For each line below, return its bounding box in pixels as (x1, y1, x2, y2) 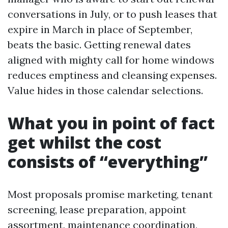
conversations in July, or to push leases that (8, 8, 217, 20)
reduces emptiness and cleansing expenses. (8, 69, 217, 81)
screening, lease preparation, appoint (8, 203, 186, 216)
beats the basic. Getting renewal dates (8, 38, 191, 51)
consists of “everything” (8, 151, 208, 173)
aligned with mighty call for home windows (8, 53, 214, 66)
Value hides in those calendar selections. (8, 84, 203, 97)
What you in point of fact (8, 112, 215, 134)
